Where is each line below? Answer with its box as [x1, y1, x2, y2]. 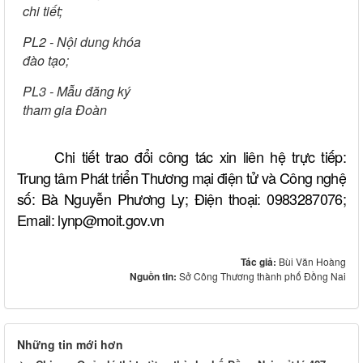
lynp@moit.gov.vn [58, 209, 164, 231]
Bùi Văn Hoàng [279, 254, 346, 269]
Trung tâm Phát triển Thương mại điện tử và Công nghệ [17, 167, 346, 189]
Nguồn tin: [130, 269, 179, 284]
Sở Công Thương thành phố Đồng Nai [179, 269, 346, 284]
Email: [17, 209, 58, 231]
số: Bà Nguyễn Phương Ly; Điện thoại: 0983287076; [17, 188, 346, 210]
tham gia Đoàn [23, 100, 107, 120]
